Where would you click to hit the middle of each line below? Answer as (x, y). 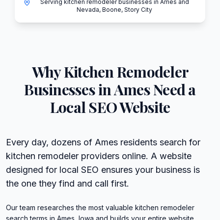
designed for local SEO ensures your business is (103, 170)
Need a (173, 89)
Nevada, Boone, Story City (114, 10)
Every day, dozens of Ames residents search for (103, 142)
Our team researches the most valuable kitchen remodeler (100, 207)
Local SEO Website (110, 107)
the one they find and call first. (68, 183)
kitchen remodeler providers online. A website (99, 156)
